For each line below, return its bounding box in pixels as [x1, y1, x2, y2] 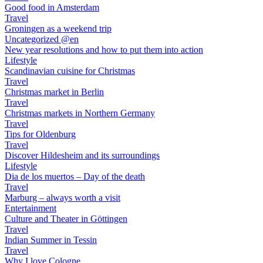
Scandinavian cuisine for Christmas [5, 66, 135, 76]
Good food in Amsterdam [5, 2, 99, 12]
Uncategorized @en [5, 34, 79, 44]
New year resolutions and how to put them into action [5, 45, 203, 55]
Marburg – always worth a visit [5, 193, 120, 203]
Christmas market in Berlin [5, 87, 104, 97]
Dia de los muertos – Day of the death [5, 171, 145, 181]
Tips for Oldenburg [5, 129, 76, 139]
